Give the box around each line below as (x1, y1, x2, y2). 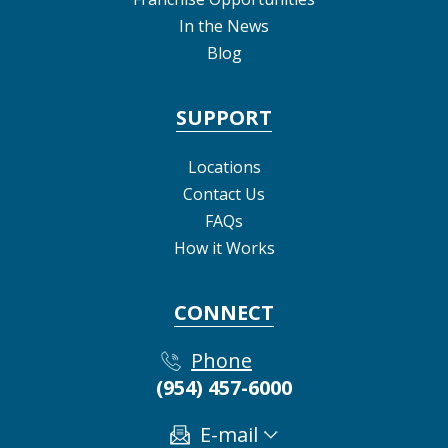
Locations (187, 156, 261, 178)
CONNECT (174, 299, 274, 326)
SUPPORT (176, 104, 272, 131)
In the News (179, 15, 269, 37)
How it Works (173, 237, 275, 259)
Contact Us (183, 183, 265, 205)
